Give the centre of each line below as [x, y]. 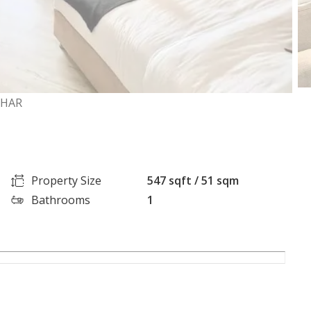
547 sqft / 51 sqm [193, 180]
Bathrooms [61, 200]
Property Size [67, 180]
